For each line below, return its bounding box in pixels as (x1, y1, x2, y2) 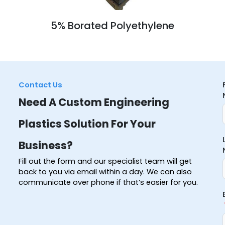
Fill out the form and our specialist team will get (18, 156, 192, 166)
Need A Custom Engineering (18, 94, 169, 109)
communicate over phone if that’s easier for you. (18, 177, 198, 187)
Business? (18, 138, 73, 153)
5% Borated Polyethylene (51, 18, 174, 33)
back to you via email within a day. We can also (18, 166, 192, 177)
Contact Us (18, 79, 62, 90)
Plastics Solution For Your (18, 116, 156, 131)
